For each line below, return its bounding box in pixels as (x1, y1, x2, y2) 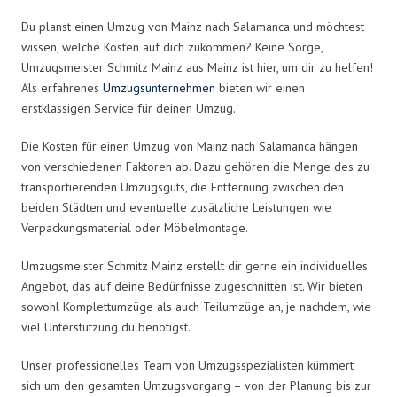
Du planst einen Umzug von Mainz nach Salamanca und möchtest (21, 18, 364, 35)
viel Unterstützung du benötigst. (21, 318, 191, 335)
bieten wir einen (215, 79, 305, 96)
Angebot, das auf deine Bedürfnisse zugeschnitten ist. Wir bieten (21, 277, 362, 294)
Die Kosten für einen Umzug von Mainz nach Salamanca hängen (21, 137, 358, 154)
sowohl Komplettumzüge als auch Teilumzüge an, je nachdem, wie (21, 298, 371, 315)
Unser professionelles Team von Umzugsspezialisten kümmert (21, 356, 354, 373)
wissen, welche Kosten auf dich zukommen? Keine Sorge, (21, 38, 323, 55)
